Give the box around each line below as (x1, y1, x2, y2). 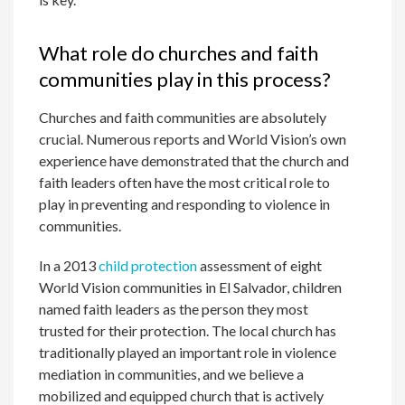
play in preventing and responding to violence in (39, 195, 331, 213)
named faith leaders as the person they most (39, 300, 309, 318)
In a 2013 (39, 257, 99, 275)
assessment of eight (197, 257, 323, 275)
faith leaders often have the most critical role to (39, 174, 331, 192)
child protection (99, 257, 198, 275)
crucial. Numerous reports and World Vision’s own (39, 130, 347, 148)
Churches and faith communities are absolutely (39, 108, 327, 127)
